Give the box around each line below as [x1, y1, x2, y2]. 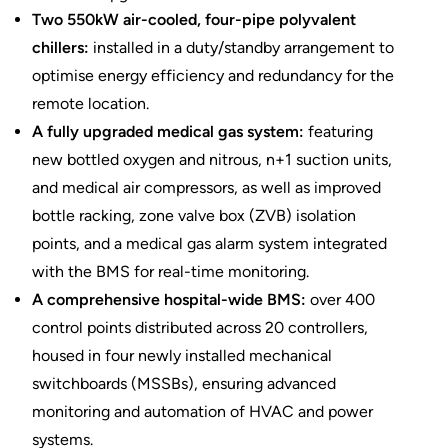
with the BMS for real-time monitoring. [32, 262, 309, 282]
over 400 [306, 290, 375, 310]
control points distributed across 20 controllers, [32, 318, 368, 338]
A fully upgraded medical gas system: [32, 122, 304, 142]
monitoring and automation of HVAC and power [32, 402, 373, 422]
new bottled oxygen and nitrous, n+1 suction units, [32, 150, 392, 170]
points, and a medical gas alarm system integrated [32, 234, 387, 254]
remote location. [32, 94, 149, 114]
